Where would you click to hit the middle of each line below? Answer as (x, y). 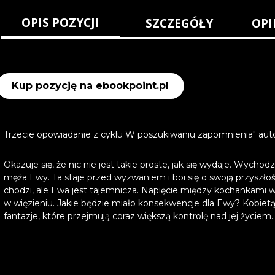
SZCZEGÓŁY (180, 23)
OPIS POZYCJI (61, 23)
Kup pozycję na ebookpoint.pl (90, 86)
